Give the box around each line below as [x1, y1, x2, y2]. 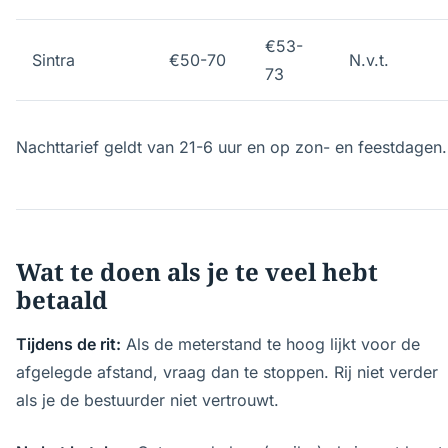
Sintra [32, 50, 75, 70]
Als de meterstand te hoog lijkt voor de [121, 334, 420, 354]
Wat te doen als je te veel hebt [16, 255, 378, 288]
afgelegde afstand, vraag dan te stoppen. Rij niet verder [16, 362, 438, 382]
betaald [16, 283, 108, 316]
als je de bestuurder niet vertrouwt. [16, 390, 279, 410]
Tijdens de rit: [16, 334, 121, 354]
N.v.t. [349, 50, 389, 70]
